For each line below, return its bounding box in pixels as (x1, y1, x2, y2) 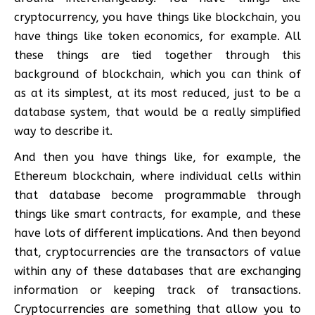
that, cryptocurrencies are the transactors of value (14, 245, 301, 259)
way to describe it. (14, 124, 112, 138)
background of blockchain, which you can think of (14, 67, 301, 81)
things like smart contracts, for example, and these (14, 207, 301, 221)
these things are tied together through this (14, 48, 301, 62)
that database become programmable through (14, 188, 301, 202)
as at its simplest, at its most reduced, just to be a (14, 86, 301, 100)
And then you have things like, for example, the (14, 150, 301, 164)
